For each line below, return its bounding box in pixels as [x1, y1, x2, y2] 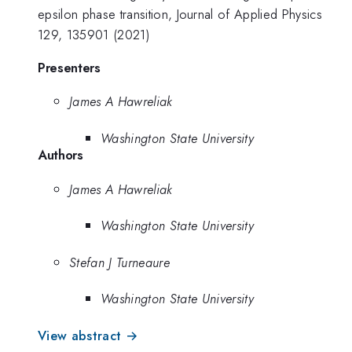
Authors [38, 145, 83, 164]
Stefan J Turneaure [69, 252, 170, 272]
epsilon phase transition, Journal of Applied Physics [38, 5, 323, 24]
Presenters [38, 57, 101, 77]
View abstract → [38, 325, 138, 345]
